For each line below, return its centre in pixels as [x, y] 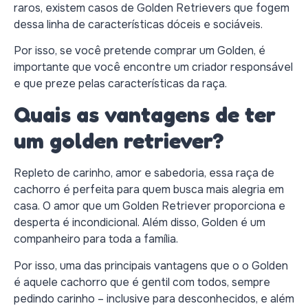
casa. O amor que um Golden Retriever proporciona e [150, 206]
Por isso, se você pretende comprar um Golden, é [140, 50]
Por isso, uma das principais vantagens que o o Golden [151, 265]
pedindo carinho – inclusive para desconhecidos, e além [154, 298]
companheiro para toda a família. [96, 239]
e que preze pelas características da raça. [120, 83]
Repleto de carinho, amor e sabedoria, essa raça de [144, 173]
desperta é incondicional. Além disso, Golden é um [140, 223]
